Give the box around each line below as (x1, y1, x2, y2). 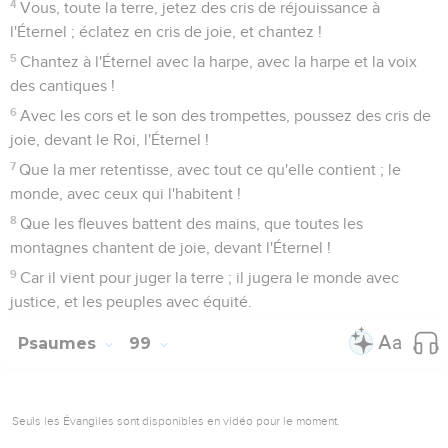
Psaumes (18, 333, 101, 353)
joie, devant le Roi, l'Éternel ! (10, 131, 209, 148)
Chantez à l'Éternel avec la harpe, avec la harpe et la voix (20, 53, 418, 70)
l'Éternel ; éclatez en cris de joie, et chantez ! (10, 23, 322, 40)
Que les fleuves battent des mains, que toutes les (20, 215, 364, 232)
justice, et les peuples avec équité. (10, 293, 252, 310)
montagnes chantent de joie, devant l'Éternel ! (10, 239, 331, 256)
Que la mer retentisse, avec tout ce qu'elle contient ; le (19, 161, 402, 178)
